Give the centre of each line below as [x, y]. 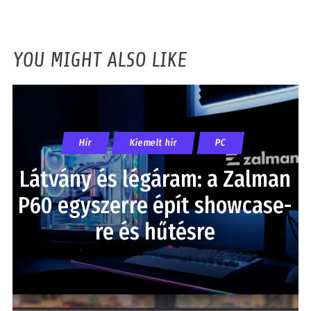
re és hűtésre [155, 232]
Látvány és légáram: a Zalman [155, 179]
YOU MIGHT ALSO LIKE [99, 59]
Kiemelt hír [154, 142]
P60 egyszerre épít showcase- [155, 205]
